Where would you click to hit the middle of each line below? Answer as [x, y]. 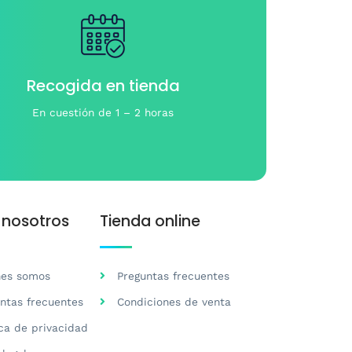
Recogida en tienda [103, 86]
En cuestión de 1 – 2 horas [103, 113]
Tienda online [150, 222]
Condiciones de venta [174, 302]
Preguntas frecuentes [174, 276]
